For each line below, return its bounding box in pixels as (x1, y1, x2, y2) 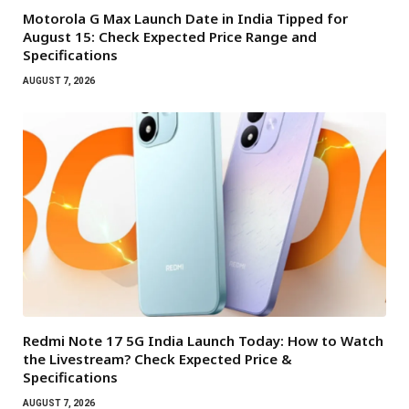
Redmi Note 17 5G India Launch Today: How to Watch (23, 331, 383, 351)
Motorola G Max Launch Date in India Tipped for (23, 9, 348, 28)
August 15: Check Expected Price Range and (23, 27, 317, 47)
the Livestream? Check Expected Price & (23, 350, 292, 369)
